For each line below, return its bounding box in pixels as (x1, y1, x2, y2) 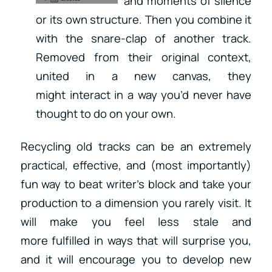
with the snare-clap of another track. (35, 30, 252, 47)
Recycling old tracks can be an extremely (20, 138, 252, 155)
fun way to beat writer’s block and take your (20, 176, 252, 192)
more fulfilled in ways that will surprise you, (20, 233, 252, 249)
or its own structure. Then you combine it (35, 12, 252, 28)
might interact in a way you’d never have (35, 87, 252, 103)
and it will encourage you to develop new (20, 251, 252, 268)
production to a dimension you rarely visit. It (20, 195, 252, 211)
